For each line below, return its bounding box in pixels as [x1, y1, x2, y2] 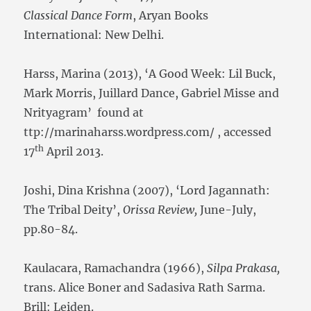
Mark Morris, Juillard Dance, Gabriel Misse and [24, 86, 280, 101]
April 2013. [44, 144, 104, 159]
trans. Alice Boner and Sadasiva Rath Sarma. [24, 280, 266, 295]
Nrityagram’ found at [24, 106, 144, 120]
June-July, [200, 203, 257, 217]
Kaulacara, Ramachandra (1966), [24, 261, 208, 276]
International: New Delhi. [24, 28, 165, 42]
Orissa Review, [123, 203, 201, 217]
